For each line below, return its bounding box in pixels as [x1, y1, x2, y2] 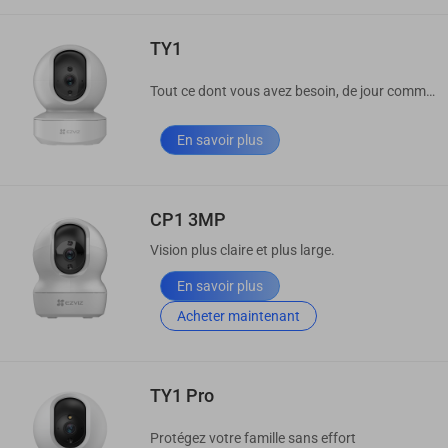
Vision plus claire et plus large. [150, 241, 335, 258]
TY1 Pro [150, 384, 214, 406]
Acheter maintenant [177, 307, 300, 324]
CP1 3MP [150, 208, 226, 230]
